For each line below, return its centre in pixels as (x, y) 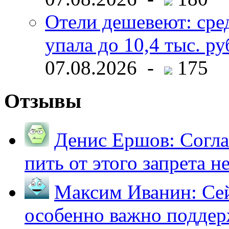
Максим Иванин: (125, 192)
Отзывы (43, 101)
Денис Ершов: (114, 140)
